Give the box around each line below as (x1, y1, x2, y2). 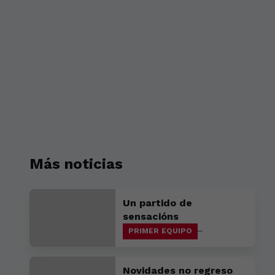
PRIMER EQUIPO (128, 227, 192, 236)
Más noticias (29, 155, 123, 172)
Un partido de (123, 197, 192, 209)
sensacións (123, 211, 179, 222)
